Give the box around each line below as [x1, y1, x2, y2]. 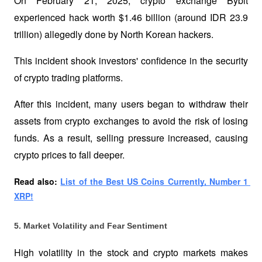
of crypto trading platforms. [14, 70, 123, 84]
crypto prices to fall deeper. [14, 147, 125, 161]
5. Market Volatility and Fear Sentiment [14, 221, 167, 231]
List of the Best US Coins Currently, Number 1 [60, 175, 249, 187]
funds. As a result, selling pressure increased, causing [14, 130, 248, 144]
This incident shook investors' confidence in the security [14, 53, 248, 67]
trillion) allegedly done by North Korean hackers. [14, 27, 216, 41]
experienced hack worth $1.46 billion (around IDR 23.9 [14, 10, 248, 24]
